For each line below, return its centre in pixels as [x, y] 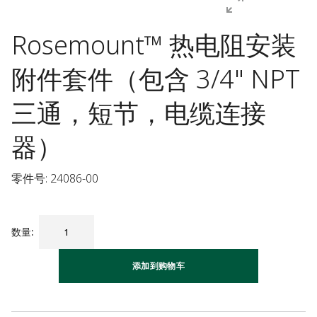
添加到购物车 [158, 266]
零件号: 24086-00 [55, 178]
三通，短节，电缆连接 [139, 113]
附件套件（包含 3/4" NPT [156, 79]
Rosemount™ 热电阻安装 [154, 45]
